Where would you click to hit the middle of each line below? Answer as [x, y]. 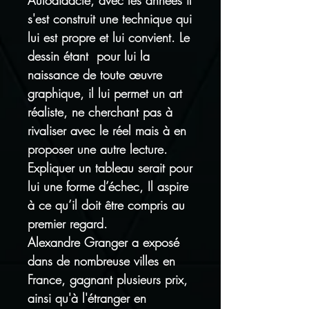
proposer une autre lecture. [98, 149]
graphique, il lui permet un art [105, 93]
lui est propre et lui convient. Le [109, 37]
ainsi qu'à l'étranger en [87, 298]
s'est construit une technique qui [110, 19]
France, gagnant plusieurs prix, [108, 279]
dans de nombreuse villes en [101, 261]
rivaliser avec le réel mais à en [107, 130]
